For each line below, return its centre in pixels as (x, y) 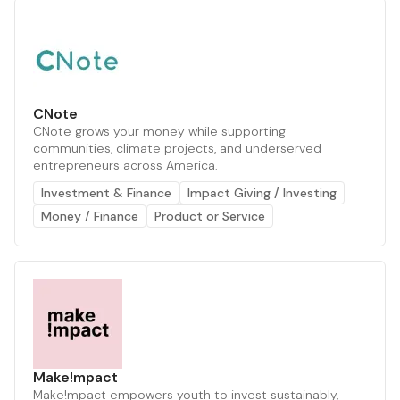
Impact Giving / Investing (262, 193)
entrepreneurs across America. (125, 165)
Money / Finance (90, 216)
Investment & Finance (106, 193)
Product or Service (210, 216)
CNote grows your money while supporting (159, 131)
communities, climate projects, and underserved (177, 148)
